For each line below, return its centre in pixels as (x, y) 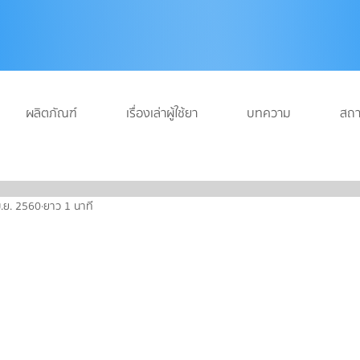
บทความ (269, 113)
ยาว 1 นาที (68, 206)
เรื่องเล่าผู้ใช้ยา (162, 113)
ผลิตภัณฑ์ (51, 113)
